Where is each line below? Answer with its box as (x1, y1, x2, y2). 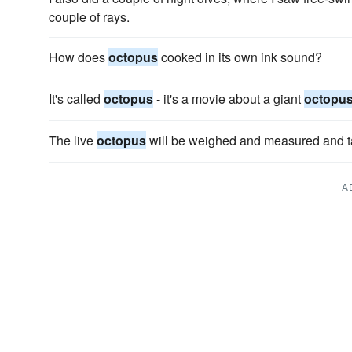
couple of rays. (49, 8, 130, 26)
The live (49, 131, 97, 149)
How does (49, 48, 108, 66)
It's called (49, 90, 104, 108)
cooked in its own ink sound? (158, 48, 322, 66)
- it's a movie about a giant (153, 90, 304, 108)
